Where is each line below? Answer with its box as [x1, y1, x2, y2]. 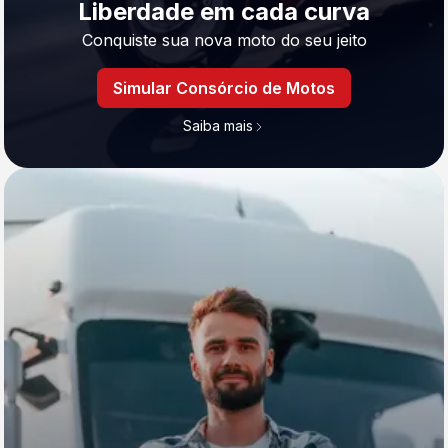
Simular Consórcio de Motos [113, 78, 335, 98]
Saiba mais [183, 117, 253, 134]
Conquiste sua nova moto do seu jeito [81, 30, 367, 50]
